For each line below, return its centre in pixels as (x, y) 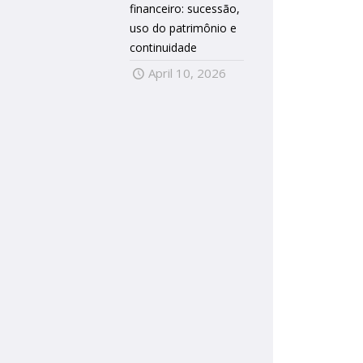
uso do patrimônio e (184, 28)
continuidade (164, 47)
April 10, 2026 (188, 73)
